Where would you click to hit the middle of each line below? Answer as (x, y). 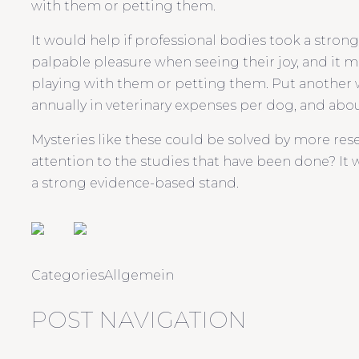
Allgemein (139, 275)
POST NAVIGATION (139, 319)
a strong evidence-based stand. (135, 183)
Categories (68, 275)
